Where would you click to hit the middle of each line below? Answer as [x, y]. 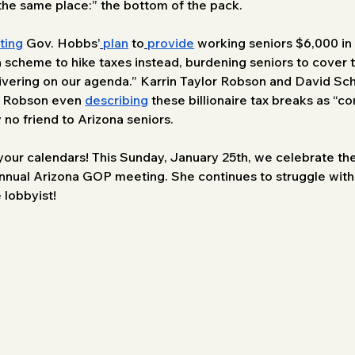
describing [117, 99]
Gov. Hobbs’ [62, 42]
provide [171, 42]
